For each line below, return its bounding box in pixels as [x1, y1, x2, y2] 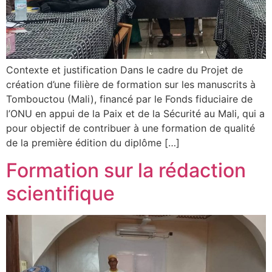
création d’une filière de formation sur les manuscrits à [6, 78, 256, 91]
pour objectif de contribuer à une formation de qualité [6, 122, 255, 135]
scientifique [6, 181, 115, 205]
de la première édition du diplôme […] [6, 137, 180, 149]
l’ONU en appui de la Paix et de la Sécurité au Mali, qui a [6, 107, 265, 120]
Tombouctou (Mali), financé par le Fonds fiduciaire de [6, 93, 253, 106]
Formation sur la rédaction [6, 158, 246, 182]
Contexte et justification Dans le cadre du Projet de [6, 64, 243, 76]
